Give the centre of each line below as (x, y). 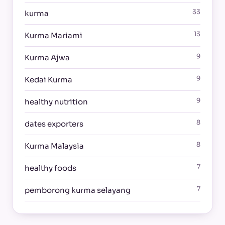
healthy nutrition (56, 101)
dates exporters (54, 124)
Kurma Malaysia (54, 146)
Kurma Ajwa (47, 57)
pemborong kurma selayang (78, 190)
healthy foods (50, 168)
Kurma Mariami (53, 35)
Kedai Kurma (48, 79)
